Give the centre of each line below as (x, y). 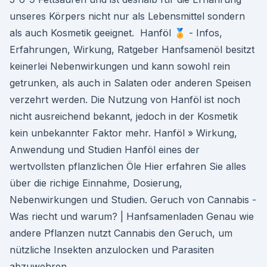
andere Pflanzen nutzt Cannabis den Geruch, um (121, 233)
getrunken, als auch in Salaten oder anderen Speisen (130, 83)
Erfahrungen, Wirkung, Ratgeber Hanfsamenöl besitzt (132, 49)
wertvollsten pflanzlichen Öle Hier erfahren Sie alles (128, 166)
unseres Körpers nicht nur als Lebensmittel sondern (127, 16)
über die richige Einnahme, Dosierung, (96, 183)
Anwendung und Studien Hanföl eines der (105, 150)
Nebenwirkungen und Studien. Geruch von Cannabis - (133, 200)
